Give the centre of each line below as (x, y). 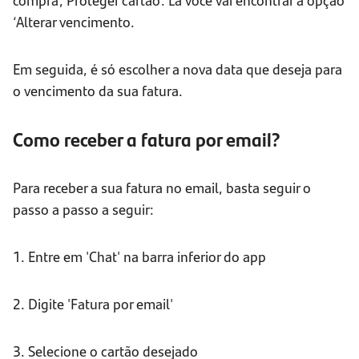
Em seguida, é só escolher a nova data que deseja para (177, 69)
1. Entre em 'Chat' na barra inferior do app (139, 256)
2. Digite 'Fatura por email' (93, 304)
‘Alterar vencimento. (74, 22)
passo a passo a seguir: (83, 209)
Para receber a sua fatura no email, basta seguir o (162, 188)
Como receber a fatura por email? (147, 139)
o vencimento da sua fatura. (98, 91)
